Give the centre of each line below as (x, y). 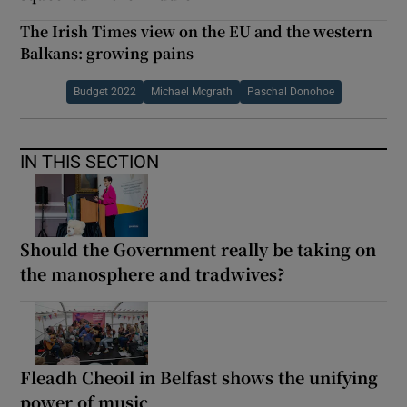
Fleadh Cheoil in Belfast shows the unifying (199, 377)
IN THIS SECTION (90, 161)
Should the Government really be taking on (199, 248)
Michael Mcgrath (191, 91)
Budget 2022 (104, 91)
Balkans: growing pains (107, 53)
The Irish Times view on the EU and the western (197, 31)
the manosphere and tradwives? (153, 273)
